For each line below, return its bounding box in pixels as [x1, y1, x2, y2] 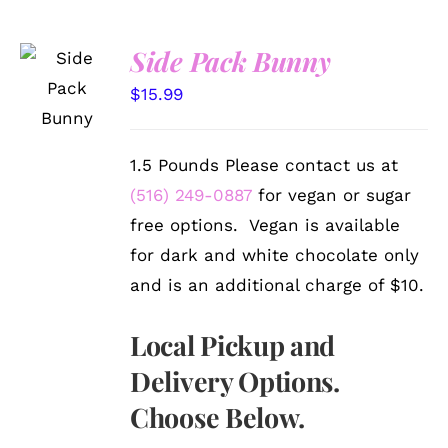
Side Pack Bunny [130, 42, 331, 79]
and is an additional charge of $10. [130, 274, 425, 295]
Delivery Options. [130, 362, 340, 399]
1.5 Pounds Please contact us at [130, 154, 399, 175]
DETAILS [34, 114, 95, 130]
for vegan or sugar [252, 184, 412, 205]
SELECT [39, 53, 95, 69]
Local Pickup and [130, 326, 335, 363]
